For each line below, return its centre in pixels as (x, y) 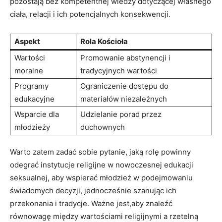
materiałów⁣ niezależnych (124, 99)
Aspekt (27, 41)
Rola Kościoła (104, 41)
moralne (29, 70)
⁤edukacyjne (34, 99)
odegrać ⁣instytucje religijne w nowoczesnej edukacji (102, 165)
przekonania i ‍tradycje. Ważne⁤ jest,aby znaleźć (91, 203)
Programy (31, 86)
